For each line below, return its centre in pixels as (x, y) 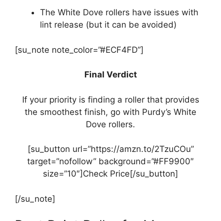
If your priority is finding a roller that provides (110, 99)
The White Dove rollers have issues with (119, 13)
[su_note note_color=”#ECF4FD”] (79, 50)
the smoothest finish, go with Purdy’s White (110, 112)
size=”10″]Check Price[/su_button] (110, 174)
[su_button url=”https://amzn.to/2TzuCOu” (110, 149)
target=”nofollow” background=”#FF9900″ (110, 162)
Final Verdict (110, 75)
